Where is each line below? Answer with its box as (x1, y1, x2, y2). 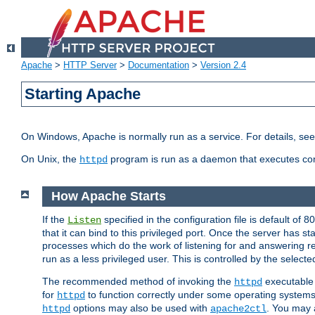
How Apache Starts (51, 189, 166, 204)
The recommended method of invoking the (42, 275, 234, 287)
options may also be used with (70, 302, 210, 314)
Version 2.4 (200, 60, 246, 71)
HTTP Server (63, 60, 117, 71)
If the (42, 213, 67, 225)
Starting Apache (25, 85, 141, 103)
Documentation (128, 60, 189, 71)
